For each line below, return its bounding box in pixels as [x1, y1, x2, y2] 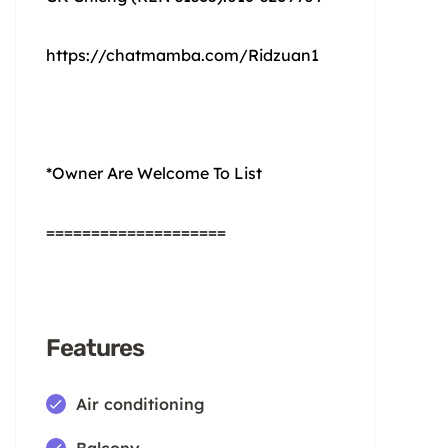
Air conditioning [76, 393, 205, 414]
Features [46, 333, 144, 362]
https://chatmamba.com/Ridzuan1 [46, 44, 319, 65]
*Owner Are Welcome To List [46, 162, 262, 183]
